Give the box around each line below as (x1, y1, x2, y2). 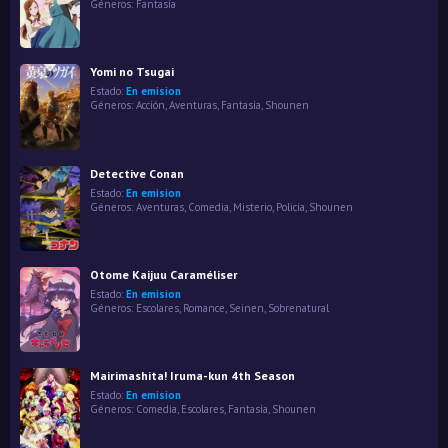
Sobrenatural (268, 301, 329, 316)
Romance (183, 301, 225, 316)
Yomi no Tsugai (90, 64, 174, 80)
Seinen (229, 301, 264, 316)
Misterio (233, 199, 272, 214)
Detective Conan (90, 165, 184, 181)
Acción (136, 98, 165, 113)
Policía (276, 199, 305, 214)
